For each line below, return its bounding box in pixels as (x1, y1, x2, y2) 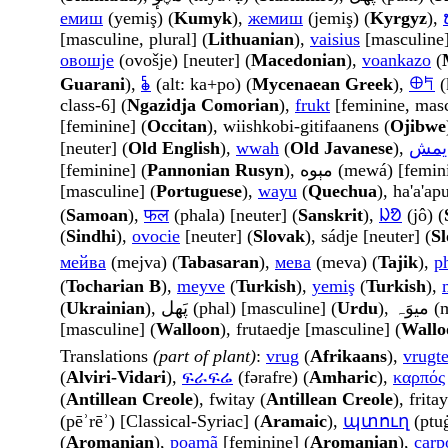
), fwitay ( (193, 389, 266, 410)
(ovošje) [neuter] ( (114, 50, 251, 71)
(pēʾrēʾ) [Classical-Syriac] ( (60, 411, 260, 432)
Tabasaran (178, 252, 259, 273)
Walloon (156, 319, 220, 340)
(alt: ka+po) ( (151, 74, 252, 95)
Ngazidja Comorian (127, 95, 279, 116)
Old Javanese (290, 138, 393, 159)
